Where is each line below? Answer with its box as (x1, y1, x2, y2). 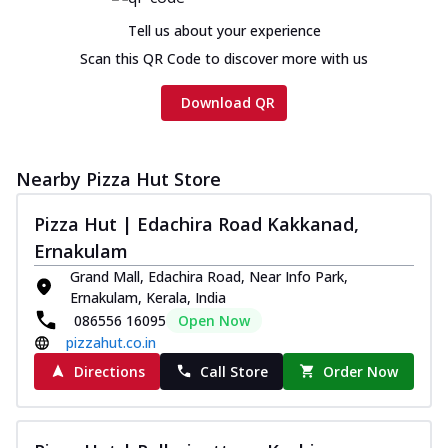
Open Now (178, 310, 250, 330)
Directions (73, 361, 145, 381)
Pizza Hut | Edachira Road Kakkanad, (34, 211, 359, 236)
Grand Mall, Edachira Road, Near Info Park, (70, 266, 348, 286)
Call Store (199, 361, 268, 381)
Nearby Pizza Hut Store (16, 166, 221, 191)
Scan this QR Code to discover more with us (80, 48, 368, 68)
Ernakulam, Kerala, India (70, 287, 226, 307)
